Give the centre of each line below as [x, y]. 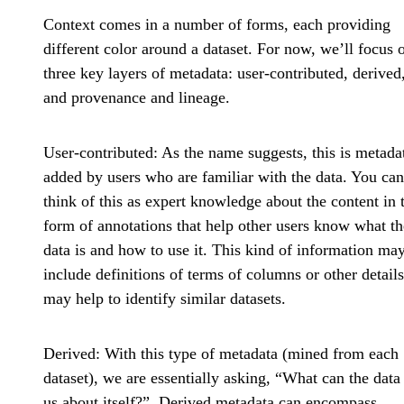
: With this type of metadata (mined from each [247, 354]
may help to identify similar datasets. [165, 299]
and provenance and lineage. [137, 98]
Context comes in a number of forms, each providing [217, 25]
